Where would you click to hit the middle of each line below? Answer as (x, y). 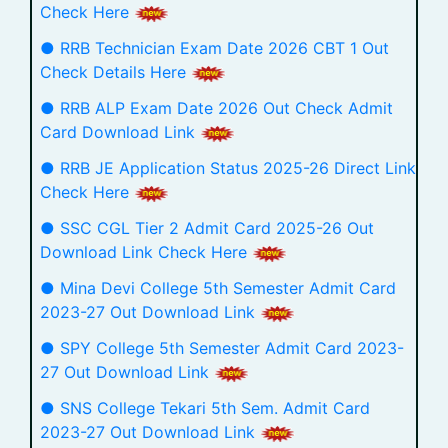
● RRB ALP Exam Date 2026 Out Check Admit (216, 108)
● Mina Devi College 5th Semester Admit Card (218, 288)
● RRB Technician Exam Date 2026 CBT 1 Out (214, 48)
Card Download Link (120, 132)
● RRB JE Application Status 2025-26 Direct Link (228, 168)
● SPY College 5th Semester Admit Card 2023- (222, 348)
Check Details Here (115, 72)
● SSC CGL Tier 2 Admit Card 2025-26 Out (207, 228)
